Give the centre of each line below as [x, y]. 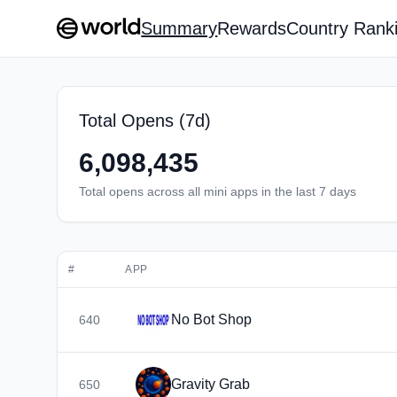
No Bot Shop [211, 319]
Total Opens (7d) [145, 121]
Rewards [252, 28]
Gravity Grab [210, 384]
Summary [179, 28]
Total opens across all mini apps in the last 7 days [218, 191]
